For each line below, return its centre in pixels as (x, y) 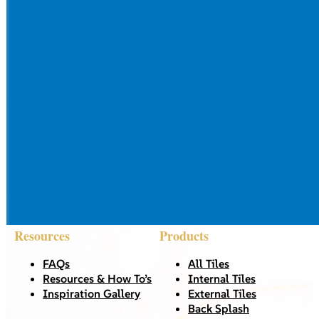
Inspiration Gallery (92, 293)
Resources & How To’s (98, 278)
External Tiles (222, 293)
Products (184, 235)
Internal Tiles (222, 278)
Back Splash (219, 308)
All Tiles (209, 263)
